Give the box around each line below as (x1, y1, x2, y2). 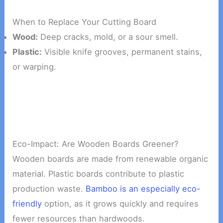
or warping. (12, 62, 57, 72)
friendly (12, 198, 42, 209)
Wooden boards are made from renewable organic (12, 153, 209, 164)
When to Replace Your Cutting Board (12, 17, 157, 27)
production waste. (12, 183, 86, 194)
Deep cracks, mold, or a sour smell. (38, 32, 179, 42)
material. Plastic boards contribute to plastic (12, 168, 185, 179)
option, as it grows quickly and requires (42, 198, 199, 209)
